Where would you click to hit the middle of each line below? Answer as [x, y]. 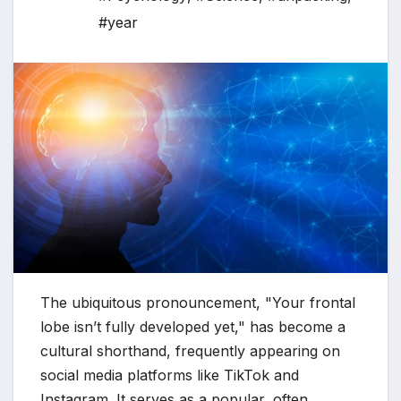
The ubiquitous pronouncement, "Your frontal [198, 303]
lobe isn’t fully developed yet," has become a [193, 327]
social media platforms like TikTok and [170, 375]
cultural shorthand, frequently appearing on [190, 351]
